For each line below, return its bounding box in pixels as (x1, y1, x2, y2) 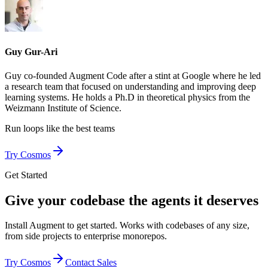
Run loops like (5, 123, 60, 133)
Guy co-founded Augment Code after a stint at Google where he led (5, 70, 261, 81)
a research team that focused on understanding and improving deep (5, 81, 256, 92)
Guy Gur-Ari (5, 47, 57, 57)
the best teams (62, 123, 115, 133)
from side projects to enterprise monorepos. (5, 231, 167, 242)
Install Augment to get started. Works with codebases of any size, (5, 220, 249, 231)
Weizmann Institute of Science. (5, 102, 121, 113)
